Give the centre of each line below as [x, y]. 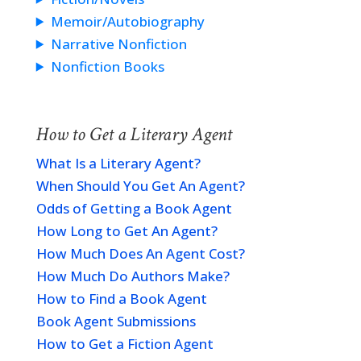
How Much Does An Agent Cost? [140, 253]
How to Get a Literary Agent [134, 134]
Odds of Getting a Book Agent [134, 208]
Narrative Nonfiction [118, 44]
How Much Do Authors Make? [133, 276]
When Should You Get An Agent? [140, 186]
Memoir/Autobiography [127, 21]
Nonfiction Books [107, 66]
